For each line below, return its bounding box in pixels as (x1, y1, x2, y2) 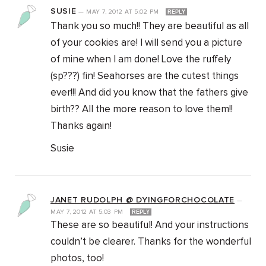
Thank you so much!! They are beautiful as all (50, 21, 249, 32)
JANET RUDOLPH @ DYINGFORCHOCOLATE (50, 196, 235, 205)
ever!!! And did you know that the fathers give (50, 88, 248, 99)
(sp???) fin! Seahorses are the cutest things (50, 71, 239, 82)
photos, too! (50, 254, 104, 264)
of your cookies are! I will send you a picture (50, 38, 242, 49)
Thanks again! (50, 121, 112, 132)
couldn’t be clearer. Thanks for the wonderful (50, 237, 251, 248)
